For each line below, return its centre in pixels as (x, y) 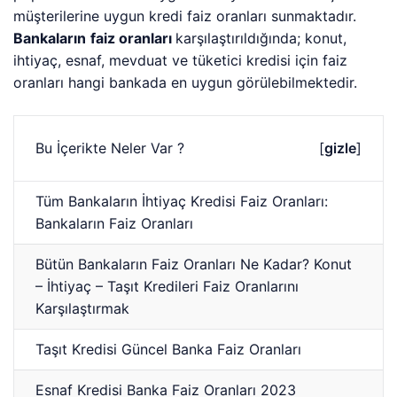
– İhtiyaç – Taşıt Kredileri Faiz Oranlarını (167, 287)
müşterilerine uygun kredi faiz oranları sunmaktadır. (185, 16)
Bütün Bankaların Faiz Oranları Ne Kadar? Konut (194, 265)
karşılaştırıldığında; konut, (261, 39)
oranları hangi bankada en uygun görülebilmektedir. (186, 83)
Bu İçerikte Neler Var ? (110, 148)
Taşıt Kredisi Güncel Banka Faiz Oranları (169, 350)
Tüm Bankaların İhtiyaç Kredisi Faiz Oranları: (182, 202)
